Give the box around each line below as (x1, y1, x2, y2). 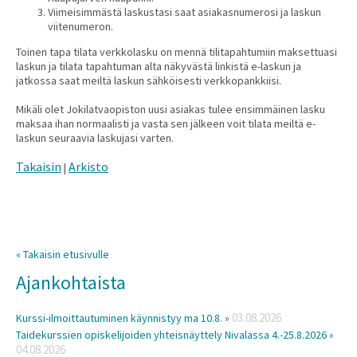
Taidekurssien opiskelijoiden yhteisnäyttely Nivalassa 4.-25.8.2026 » (16, 328, 334, 342)
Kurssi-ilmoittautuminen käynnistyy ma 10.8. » (16, 311, 229, 325)
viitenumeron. (48, 19, 113, 33)
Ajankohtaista (16, 270, 126, 295)
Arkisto (69, 159, 108, 175)
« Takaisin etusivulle (16, 247, 109, 261)
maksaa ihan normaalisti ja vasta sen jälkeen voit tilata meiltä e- (16, 116, 316, 131)
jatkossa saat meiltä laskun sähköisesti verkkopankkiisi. (16, 73, 281, 88)
